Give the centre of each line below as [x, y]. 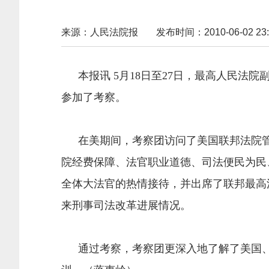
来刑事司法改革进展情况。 [126, 205]
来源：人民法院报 [100, 32]
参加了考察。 [94, 97]
